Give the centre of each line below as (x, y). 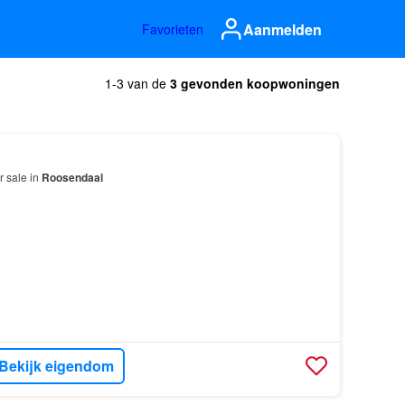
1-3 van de (137, 83)
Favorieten (173, 29)
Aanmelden (283, 29)
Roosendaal (72, 177)
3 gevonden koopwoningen (255, 83)
